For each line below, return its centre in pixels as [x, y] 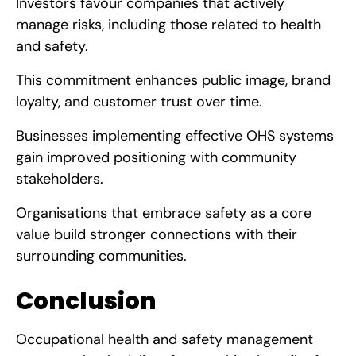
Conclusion [86, 300]
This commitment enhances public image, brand [173, 80]
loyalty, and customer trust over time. [139, 101]
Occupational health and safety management [164, 339]
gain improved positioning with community [156, 157]
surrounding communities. [101, 255]
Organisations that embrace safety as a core [164, 213]
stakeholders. [60, 178]
